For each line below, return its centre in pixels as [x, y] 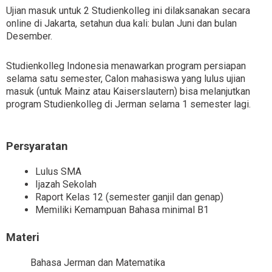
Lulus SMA [58, 172]
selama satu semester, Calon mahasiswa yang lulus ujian [126, 79]
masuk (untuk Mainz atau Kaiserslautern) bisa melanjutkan [128, 92]
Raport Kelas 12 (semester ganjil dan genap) [129, 197]
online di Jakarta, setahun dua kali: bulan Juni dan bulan [121, 24]
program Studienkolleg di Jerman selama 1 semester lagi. [128, 104]
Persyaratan [37, 146]
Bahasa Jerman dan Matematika [98, 263]
